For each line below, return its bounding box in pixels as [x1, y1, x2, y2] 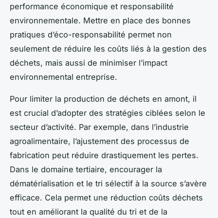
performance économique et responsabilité [10, 1, 174, 11]
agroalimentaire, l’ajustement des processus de [10, 136, 189, 146]
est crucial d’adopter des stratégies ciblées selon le [10, 108, 205, 118]
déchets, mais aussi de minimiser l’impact [10, 57, 167, 68]
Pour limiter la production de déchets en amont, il [10, 93, 197, 104]
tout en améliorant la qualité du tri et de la [10, 206, 167, 217]
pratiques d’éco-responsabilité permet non [10, 29, 172, 39]
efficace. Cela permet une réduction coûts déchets [10, 192, 203, 202]
